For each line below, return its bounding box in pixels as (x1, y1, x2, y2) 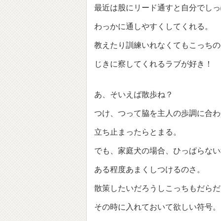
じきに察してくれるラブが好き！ (94, 60, 213, 68)
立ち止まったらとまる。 (94, 128, 181, 136)
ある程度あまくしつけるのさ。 (94, 165, 205, 174)
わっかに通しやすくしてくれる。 (94, 22, 213, 31)
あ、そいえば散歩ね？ (94, 90, 173, 99)
